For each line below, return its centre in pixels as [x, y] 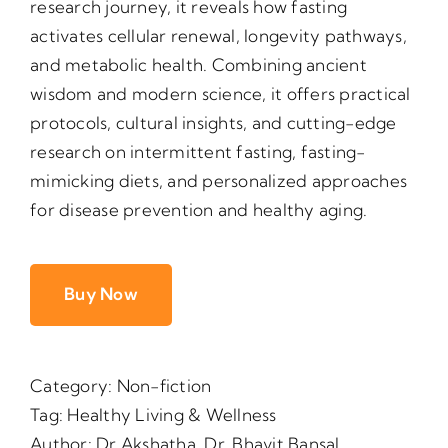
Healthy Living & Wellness [172, 415]
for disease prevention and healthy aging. [199, 210]
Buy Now [101, 294]
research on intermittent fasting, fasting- [198, 152]
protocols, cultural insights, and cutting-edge [213, 123]
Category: [73, 386]
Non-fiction [164, 386]
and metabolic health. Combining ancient [198, 65]
